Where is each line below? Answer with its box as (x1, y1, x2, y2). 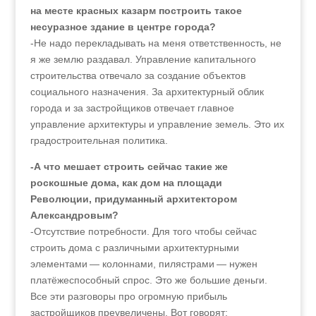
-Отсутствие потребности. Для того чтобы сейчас (30, 226, 257, 237)
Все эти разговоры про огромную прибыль (30, 291, 227, 302)
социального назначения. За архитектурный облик (30, 86, 264, 97)
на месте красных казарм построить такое (30, 5, 242, 16)
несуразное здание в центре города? (30, 21, 216, 32)
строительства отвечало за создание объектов (30, 70, 245, 81)
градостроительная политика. (30, 135, 168, 146)
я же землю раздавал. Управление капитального (30, 54, 256, 65)
